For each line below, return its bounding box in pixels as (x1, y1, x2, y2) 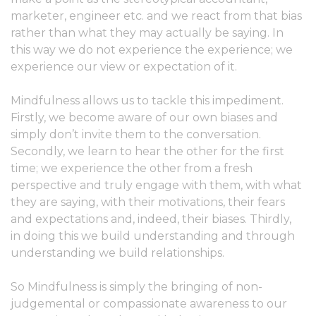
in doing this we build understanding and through (11, 229, 295, 243)
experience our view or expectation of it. (11, 60, 237, 73)
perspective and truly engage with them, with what (11, 178, 302, 192)
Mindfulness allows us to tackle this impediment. (11, 94, 284, 107)
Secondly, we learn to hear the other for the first (11, 145, 284, 158)
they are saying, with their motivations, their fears (11, 195, 285, 209)
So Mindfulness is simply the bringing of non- (11, 280, 262, 293)
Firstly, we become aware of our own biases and (11, 111, 278, 124)
